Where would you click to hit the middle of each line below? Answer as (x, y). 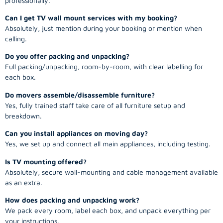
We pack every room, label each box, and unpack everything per (108, 210)
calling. (16, 38)
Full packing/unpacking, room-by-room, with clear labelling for (104, 67)
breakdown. (23, 115)
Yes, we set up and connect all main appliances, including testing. (108, 144)
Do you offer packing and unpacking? (67, 56)
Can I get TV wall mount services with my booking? (91, 17)
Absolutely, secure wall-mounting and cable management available (111, 172)
